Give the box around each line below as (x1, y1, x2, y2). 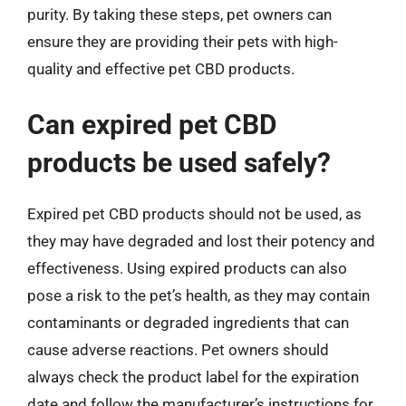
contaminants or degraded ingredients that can (27, 313, 349, 332)
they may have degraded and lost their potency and (27, 231, 375, 250)
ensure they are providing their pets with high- (27, 33, 338, 51)
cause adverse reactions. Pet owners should (27, 340, 329, 359)
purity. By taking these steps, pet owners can (27, 5, 332, 24)
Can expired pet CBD (27, 108, 277, 140)
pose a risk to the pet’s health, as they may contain (27, 285, 370, 304)
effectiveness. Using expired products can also (27, 258, 347, 277)
